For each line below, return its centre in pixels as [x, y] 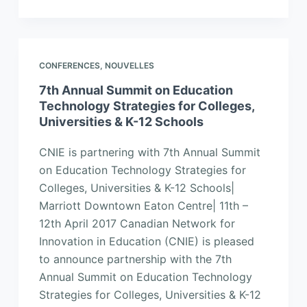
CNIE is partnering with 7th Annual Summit [149, 152]
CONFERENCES [69, 65]
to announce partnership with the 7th [135, 259]
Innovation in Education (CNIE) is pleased [146, 241]
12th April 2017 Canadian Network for [137, 223]
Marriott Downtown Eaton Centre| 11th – [143, 205]
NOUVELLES [129, 65]
